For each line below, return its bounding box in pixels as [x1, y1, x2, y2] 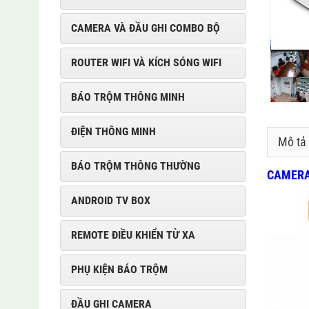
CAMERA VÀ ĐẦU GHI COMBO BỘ [71, 21, 220, 35]
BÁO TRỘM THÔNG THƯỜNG [71, 159, 200, 173]
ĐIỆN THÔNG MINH [71, 125, 156, 139]
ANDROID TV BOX [71, 194, 150, 208]
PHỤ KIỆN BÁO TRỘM [71, 263, 168, 277]
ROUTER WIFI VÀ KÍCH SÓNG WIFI [71, 56, 221, 70]
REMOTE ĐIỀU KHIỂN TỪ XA [71, 228, 195, 242]
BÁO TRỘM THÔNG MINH [71, 90, 185, 104]
